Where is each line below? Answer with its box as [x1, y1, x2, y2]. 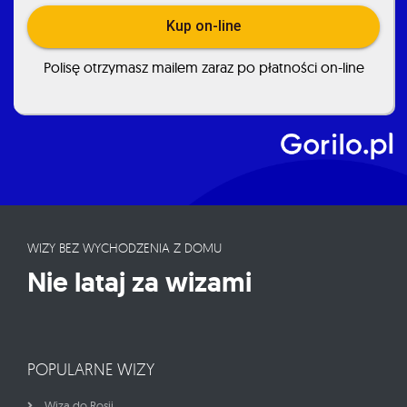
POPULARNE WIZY [27, 359, 154, 380]
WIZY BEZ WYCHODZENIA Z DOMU [27, 240, 222, 256]
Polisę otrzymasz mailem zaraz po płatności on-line [43, 57, 364, 76]
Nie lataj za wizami [27, 264, 252, 301]
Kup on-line [166, 17, 241, 35]
